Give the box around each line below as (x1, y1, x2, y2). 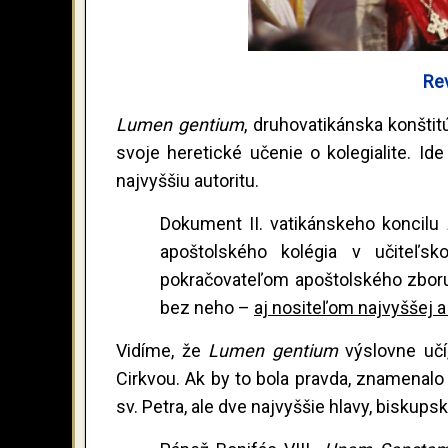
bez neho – (159, 296, 254, 318)
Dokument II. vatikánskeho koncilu (159, 212, 446, 234)
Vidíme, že (116, 339, 209, 361)
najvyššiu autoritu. (116, 169, 259, 191)
